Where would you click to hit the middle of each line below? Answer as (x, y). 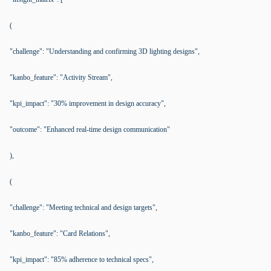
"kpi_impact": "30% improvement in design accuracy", (88, 103)
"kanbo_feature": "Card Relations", (60, 233)
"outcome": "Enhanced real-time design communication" (90, 129)
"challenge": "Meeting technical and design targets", (83, 207)
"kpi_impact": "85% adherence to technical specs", (82, 260)
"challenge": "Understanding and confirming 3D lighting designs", (105, 51)
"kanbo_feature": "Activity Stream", (61, 77)
